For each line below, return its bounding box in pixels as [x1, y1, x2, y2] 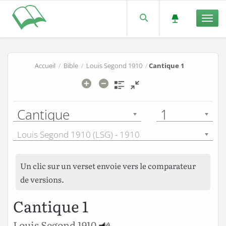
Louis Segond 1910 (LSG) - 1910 [17, 129, 140, 141]
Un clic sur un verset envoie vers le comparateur [20, 159, 196, 172]
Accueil [35, 61, 56, 70]
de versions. [20, 173, 65, 185]
